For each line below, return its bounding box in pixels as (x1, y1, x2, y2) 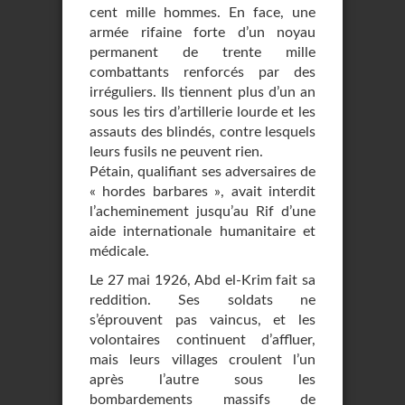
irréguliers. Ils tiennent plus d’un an (89, 85, 316, 99)
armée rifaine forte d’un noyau (89, 25, 316, 40)
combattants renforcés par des (89, 65, 316, 80)
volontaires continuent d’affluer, (89, 333, 316, 347)
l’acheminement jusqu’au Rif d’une (89, 204, 316, 219)
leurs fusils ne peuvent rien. (89, 145, 263, 159)
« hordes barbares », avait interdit (89, 184, 316, 199)
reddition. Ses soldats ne (89, 293, 316, 307)
